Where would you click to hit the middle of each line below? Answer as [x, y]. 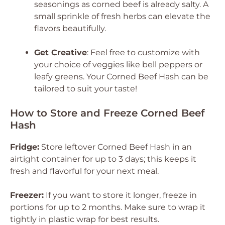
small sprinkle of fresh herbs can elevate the [122, 16]
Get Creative [61, 52]
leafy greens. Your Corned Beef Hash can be [121, 77]
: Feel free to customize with [143, 52]
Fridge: [25, 147]
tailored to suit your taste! [86, 89]
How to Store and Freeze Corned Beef [107, 113]
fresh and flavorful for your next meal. [84, 171]
